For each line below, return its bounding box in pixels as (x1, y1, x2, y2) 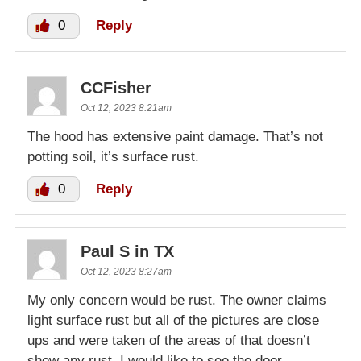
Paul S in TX (81, 243, 174, 261)
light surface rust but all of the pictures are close (27, 313, 319, 329)
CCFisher (81, 79, 151, 98)
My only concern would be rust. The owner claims (27, 293, 326, 309)
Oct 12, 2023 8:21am (81, 102, 172, 114)
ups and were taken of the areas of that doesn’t (27, 333, 310, 349)
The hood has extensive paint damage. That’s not (27, 129, 323, 145)
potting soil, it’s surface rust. (27, 149, 199, 165)
